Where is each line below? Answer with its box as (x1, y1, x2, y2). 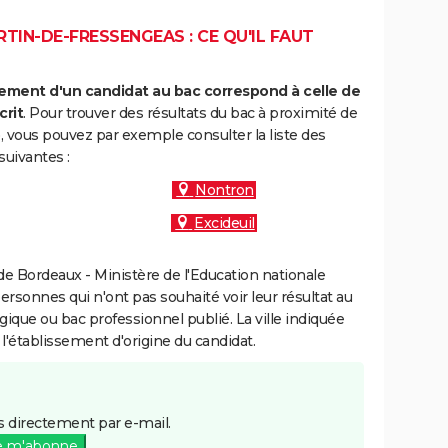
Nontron (195, 181, 254, 199)
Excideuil (194, 214, 255, 232)
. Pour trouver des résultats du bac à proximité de (23, 104, 357, 122)
